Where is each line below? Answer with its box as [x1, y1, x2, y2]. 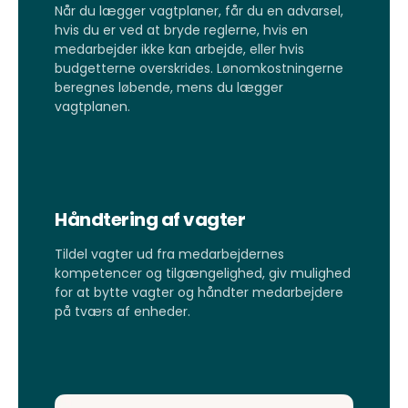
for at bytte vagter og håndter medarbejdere [55, 282, 343, 301]
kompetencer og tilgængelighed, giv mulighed [55, 263, 351, 282]
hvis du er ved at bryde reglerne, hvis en [55, 21, 308, 40]
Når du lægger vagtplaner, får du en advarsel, [55, 2, 343, 21]
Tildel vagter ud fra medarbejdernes [55, 244, 284, 263]
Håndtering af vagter [55, 206, 245, 232]
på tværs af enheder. [55, 301, 190, 321]
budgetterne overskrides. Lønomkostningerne [55, 59, 343, 78]
